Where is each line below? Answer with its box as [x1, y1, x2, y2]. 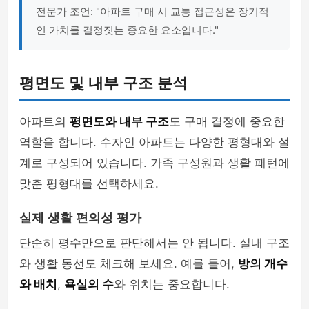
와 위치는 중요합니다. [114, 277, 230, 291]
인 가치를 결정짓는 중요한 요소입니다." [36, 23, 219, 37]
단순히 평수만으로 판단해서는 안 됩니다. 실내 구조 [19, 236, 290, 250]
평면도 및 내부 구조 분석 [19, 74, 188, 92]
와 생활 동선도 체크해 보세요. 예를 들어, [19, 257, 238, 270]
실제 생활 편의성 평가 [19, 211, 141, 225]
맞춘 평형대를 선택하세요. [19, 177, 159, 190]
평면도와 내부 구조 [70, 114, 169, 128]
